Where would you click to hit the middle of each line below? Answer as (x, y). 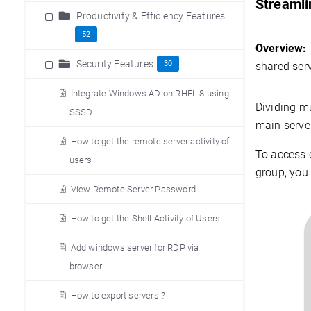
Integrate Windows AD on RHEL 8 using (150, 93)
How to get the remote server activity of (150, 141)
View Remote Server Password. (134, 189)
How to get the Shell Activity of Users (145, 218)
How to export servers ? (118, 295)
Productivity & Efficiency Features (151, 16)
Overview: (282, 48)
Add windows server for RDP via (135, 247)
